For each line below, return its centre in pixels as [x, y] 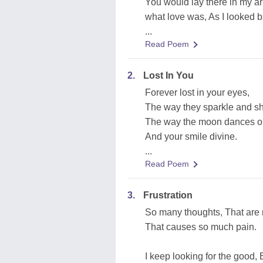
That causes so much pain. [201, 227]
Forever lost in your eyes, [197, 92]
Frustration [168, 195]
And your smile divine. [191, 136]
